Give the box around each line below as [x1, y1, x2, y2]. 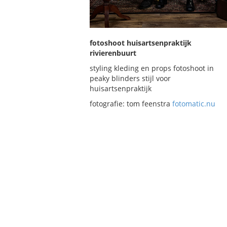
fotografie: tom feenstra [90, 99, 172, 108]
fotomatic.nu [172, 99, 215, 108]
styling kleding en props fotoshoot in [90, 63, 214, 73]
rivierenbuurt [90, 48, 136, 58]
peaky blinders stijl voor [90, 73, 171, 83]
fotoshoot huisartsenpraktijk [90, 38, 192, 48]
